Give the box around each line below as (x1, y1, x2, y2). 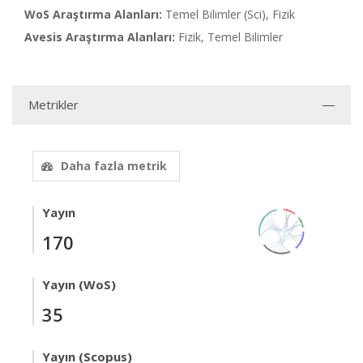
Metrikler (28, 96, 79, 113)
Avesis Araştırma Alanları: (24, 29, 175, 45)
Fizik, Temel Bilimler (178, 29, 283, 45)
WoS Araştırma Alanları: (24, 6, 162, 22)
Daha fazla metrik (61, 158, 167, 173)
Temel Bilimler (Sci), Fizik (165, 6, 295, 22)
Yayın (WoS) (42, 276, 116, 293)
